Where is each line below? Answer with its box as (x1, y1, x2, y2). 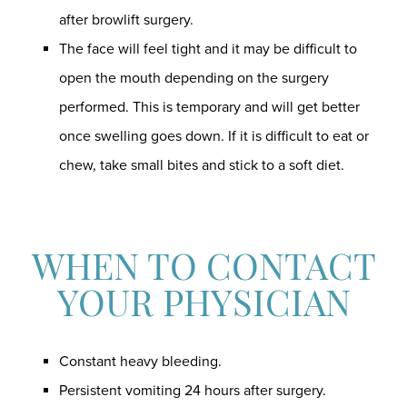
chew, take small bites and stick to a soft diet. (59, 156, 344, 174)
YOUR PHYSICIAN (56, 289, 351, 325)
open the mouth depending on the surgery (59, 69, 329, 87)
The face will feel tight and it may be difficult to (59, 40, 357, 58)
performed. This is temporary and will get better (59, 98, 360, 116)
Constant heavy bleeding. (59, 352, 222, 371)
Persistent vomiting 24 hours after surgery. (59, 382, 326, 400)
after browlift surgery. (59, 11, 194, 29)
